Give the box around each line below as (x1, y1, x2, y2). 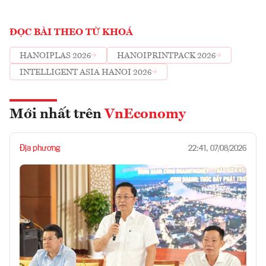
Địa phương (20, 144, 60, 153)
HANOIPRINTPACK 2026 (117, 51, 216, 60)
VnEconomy (104, 107, 186, 122)
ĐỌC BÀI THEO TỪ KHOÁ (9, 28, 133, 38)
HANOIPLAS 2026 (20, 51, 91, 60)
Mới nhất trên (9, 107, 104, 122)
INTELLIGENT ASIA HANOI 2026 (20, 68, 151, 77)
